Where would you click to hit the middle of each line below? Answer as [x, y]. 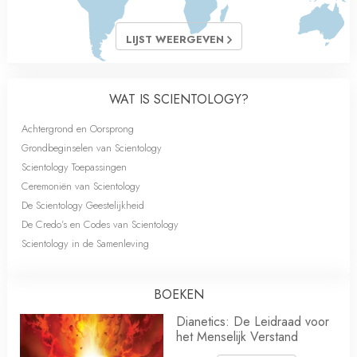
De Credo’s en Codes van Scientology [100, 224]
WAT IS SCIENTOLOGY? [178, 99]
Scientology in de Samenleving [85, 243]
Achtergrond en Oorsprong [78, 128]
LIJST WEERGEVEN [176, 39]
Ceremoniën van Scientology [81, 186]
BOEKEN [178, 294]
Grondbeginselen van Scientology [92, 147]
